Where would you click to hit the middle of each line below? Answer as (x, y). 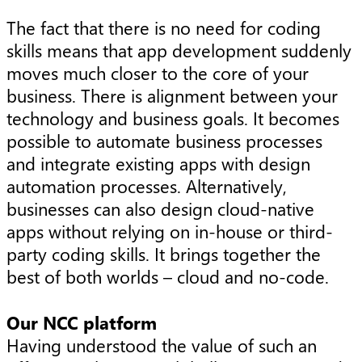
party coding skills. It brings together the (164, 254)
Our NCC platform (82, 322)
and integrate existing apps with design (158, 164)
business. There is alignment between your (172, 96)
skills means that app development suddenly (179, 51)
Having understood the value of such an (162, 345)
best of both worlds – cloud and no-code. (168, 277)
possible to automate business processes (164, 141)
